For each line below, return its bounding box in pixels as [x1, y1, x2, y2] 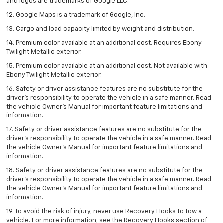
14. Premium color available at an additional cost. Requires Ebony [6, 40, 202, 47]
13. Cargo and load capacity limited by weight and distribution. [6, 26, 194, 33]
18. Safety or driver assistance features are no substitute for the [6, 167, 203, 174]
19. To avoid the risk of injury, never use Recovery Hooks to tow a [6, 208, 202, 215]
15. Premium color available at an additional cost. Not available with [6, 63, 207, 70]
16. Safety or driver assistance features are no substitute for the [6, 86, 203, 93]
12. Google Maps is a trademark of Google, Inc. [6, 12, 145, 19]
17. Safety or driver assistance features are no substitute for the [6, 126, 202, 133]
